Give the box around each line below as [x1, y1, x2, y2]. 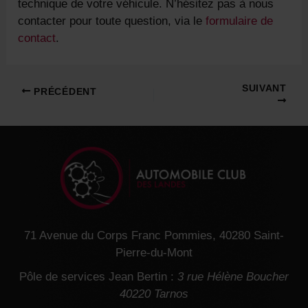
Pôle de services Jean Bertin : [19, 270, 177, 284]
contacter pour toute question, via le [18, 14, 206, 28]
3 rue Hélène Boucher [177, 270, 289, 284]
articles [5, 118, 44, 131]
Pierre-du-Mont [115, 246, 192, 260]
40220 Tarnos [120, 287, 188, 301]
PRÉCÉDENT [30, 86, 97, 97]
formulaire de [206, 14, 274, 28]
